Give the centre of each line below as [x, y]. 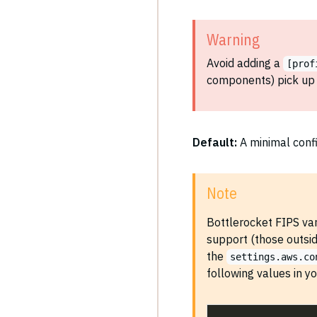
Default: [215, 142]
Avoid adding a [245, 63]
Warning [233, 40]
